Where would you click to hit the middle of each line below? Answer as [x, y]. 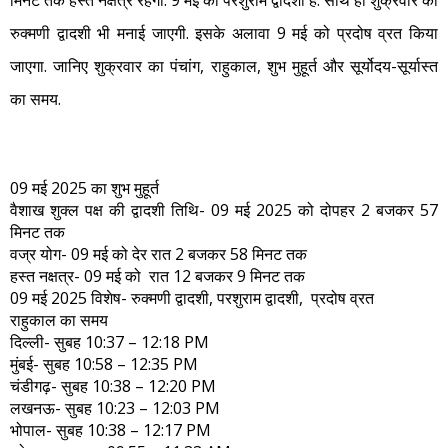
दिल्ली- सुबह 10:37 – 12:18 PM [109, 342]
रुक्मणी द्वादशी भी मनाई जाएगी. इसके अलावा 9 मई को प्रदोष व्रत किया [224, 33]
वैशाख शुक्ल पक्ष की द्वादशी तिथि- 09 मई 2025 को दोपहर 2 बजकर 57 [224, 210]
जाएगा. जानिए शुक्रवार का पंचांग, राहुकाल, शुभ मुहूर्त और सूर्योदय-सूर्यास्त [224, 66]
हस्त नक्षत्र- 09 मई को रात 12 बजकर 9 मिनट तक [157, 276]
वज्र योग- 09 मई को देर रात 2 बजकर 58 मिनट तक [158, 254]
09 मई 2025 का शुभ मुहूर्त [84, 188]
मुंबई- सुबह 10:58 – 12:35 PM [104, 364]
